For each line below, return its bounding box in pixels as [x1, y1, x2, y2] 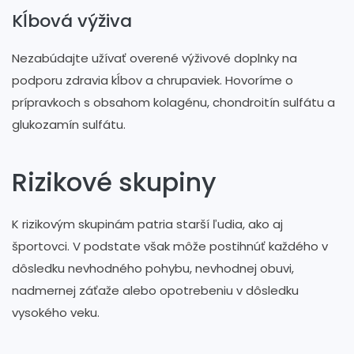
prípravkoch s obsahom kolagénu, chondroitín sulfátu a [12, 93, 335, 111]
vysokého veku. [12, 303, 103, 321]
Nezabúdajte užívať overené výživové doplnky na [12, 49, 297, 66]
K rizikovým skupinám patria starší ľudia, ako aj [12, 215, 283, 232]
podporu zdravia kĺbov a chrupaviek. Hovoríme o [12, 71, 293, 88]
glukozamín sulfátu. [12, 115, 129, 133]
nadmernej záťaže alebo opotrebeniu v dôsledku [12, 281, 299, 299]
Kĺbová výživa [12, 8, 132, 33]
